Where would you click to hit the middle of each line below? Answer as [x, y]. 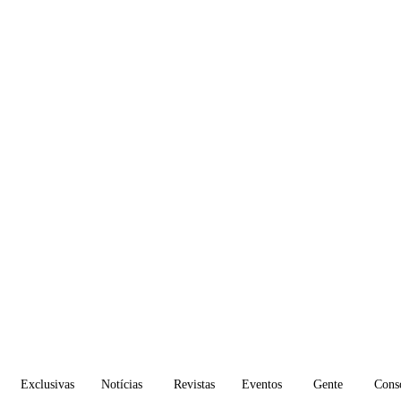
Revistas [194, 385]
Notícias [122, 385]
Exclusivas [47, 385]
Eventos [262, 385]
